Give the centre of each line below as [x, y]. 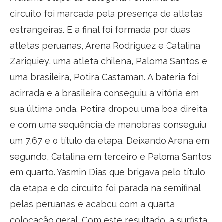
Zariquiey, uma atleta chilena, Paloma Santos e [109, 61]
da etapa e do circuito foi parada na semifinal [105, 188]
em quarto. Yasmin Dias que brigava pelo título [108, 172]
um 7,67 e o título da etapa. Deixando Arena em [110, 140]
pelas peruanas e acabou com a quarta [92, 204]
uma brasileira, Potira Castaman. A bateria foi [104, 77]
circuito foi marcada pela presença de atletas [106, 13]
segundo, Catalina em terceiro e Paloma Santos [111, 156]
